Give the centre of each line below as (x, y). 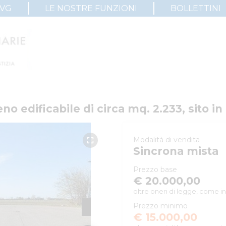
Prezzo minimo (160, 206)
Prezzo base (155, 169)
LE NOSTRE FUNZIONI (91, 8)
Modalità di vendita (166, 140)
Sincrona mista (176, 151)
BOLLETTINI (195, 8)
